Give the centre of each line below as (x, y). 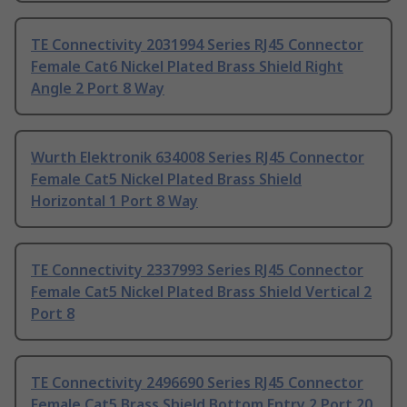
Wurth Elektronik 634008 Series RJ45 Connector (198, 158)
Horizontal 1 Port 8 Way (114, 201)
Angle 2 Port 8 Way (98, 89)
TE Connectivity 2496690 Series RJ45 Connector (197, 383)
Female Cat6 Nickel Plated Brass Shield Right (187, 67)
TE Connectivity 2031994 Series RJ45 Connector (197, 45)
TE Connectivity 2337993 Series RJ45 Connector (197, 270)
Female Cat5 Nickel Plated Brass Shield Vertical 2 (201, 292)
